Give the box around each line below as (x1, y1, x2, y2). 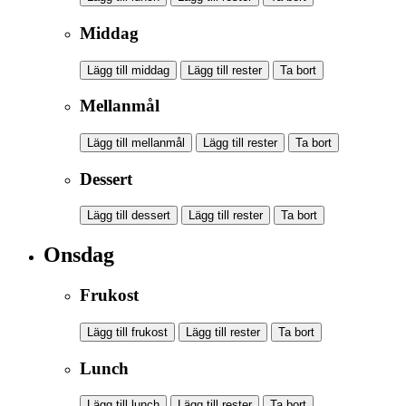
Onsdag (43, 243, 114, 267)
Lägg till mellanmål (87, 136, 185, 150)
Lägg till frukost (87, 324, 168, 339)
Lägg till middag (87, 63, 169, 77)
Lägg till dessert (87, 208, 170, 223)
